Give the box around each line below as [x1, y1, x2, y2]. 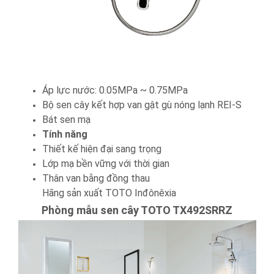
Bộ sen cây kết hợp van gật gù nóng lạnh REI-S [42, 99, 242, 111]
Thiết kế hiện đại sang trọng [42, 143, 161, 155]
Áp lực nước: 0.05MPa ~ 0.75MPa [42, 84, 188, 97]
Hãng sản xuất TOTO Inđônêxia [42, 187, 176, 199]
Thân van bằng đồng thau [42, 172, 150, 185]
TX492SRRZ [172, 204, 232, 217]
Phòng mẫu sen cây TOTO [42, 204, 172, 217]
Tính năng [42, 128, 87, 141]
